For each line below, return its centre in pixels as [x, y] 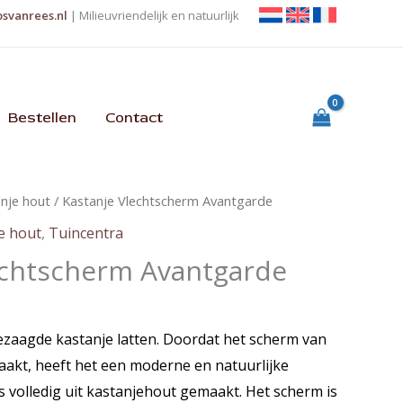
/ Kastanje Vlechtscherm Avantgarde [161, 200]
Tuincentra [86, 233]
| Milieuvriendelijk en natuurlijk [153, 15]
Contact [134, 117]
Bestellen [42, 117]
